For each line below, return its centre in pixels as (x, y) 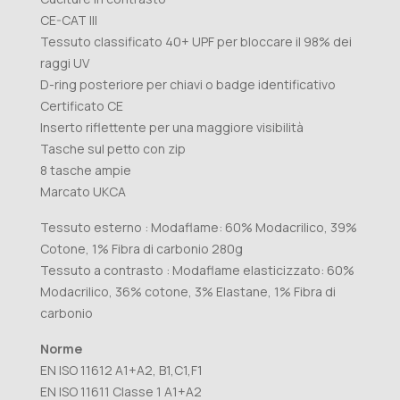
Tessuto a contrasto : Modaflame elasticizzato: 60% (197, 271)
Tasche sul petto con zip (113, 149)
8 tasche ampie (86, 171)
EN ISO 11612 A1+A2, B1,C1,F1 (121, 371)
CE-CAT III (69, 21)
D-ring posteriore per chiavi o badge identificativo (188, 85)
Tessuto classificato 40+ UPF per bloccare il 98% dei (196, 42)
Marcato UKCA (83, 192)
